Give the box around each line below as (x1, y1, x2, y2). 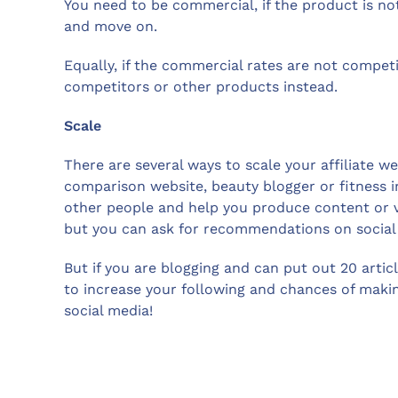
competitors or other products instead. (64, 77, 338, 95)
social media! (64, 301, 153, 319)
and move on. (64, 17, 157, 35)
